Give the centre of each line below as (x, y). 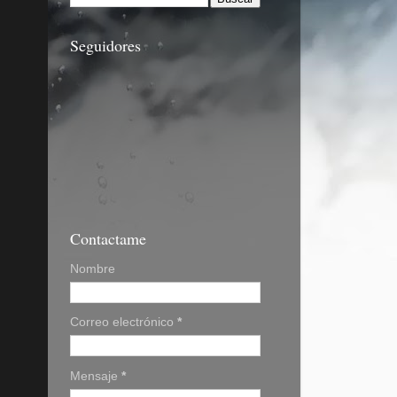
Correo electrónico (123, 323)
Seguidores (105, 46)
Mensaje (95, 376)
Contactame (108, 239)
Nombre (92, 269)
